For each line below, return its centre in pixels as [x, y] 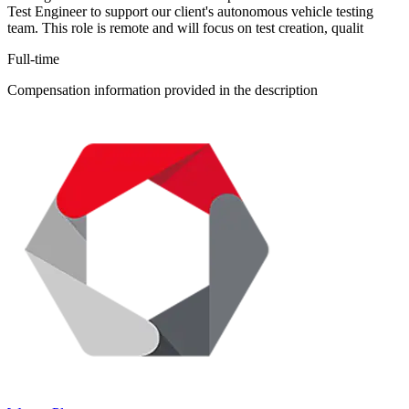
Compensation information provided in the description [163, 90]
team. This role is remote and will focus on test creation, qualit [185, 28]
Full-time [33, 59]
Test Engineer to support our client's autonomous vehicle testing [190, 12]
